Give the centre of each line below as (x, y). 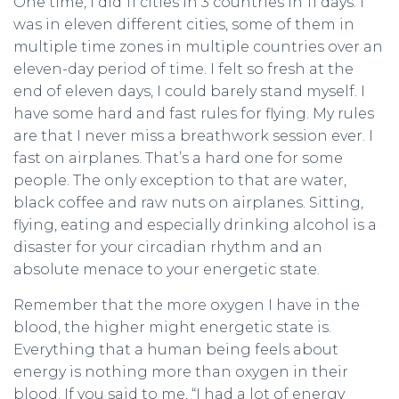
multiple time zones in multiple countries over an (198, 47)
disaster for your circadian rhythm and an (168, 248)
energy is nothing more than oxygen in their (181, 372)
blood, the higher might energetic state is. (172, 328)
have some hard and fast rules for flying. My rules (194, 114)
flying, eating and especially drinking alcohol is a (195, 225)
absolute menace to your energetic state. (167, 270)
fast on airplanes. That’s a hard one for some (178, 159)
